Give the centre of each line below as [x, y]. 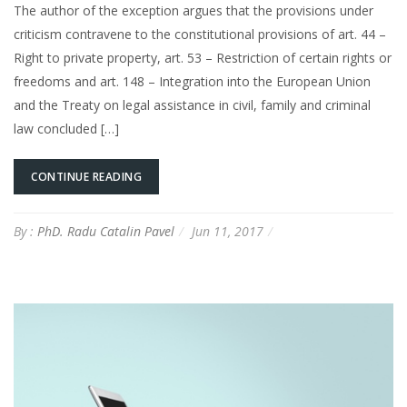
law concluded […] [66, 128]
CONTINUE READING [86, 176]
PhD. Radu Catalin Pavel [106, 231]
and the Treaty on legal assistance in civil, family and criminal [192, 104]
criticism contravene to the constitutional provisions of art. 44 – [200, 34]
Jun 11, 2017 [228, 231]
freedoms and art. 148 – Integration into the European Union [192, 81]
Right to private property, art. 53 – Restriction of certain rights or [203, 57]
